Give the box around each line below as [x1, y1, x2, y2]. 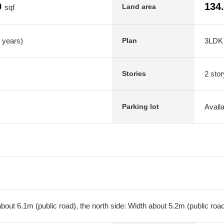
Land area [122, 2, 156, 10]
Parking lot [122, 102, 159, 110]
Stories [122, 69, 146, 77]
